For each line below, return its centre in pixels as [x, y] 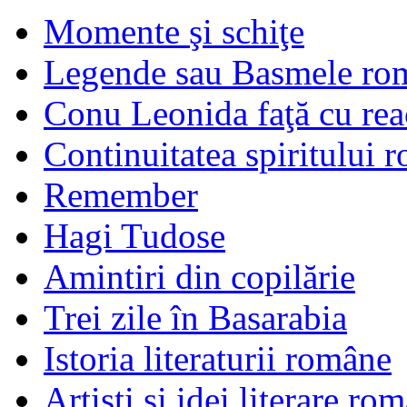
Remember [121, 194]
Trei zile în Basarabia [195, 317]
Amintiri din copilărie [199, 276]
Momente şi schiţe [174, 31]
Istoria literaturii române [218, 358]
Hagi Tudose [134, 235]
